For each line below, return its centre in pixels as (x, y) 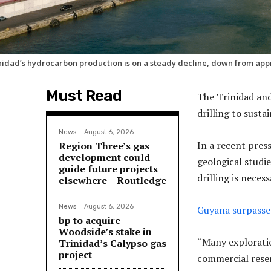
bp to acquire (90, 220)
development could (104, 158)
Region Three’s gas (104, 146)
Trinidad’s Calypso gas (113, 243)
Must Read (84, 96)
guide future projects (108, 169)
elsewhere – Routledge (113, 181)
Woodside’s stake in (105, 232)
